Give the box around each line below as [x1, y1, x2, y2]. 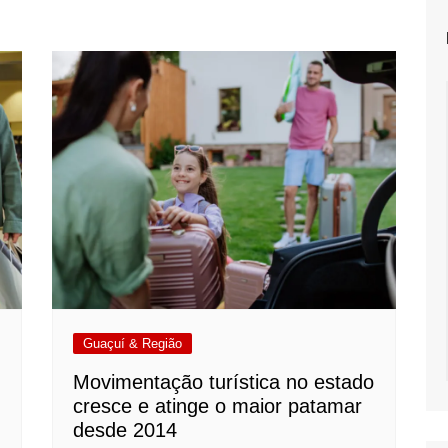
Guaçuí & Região [83, 335, 183, 351]
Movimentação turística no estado [73, 370, 375, 393]
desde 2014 [73, 418, 178, 441]
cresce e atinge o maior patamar [73, 394, 363, 417]
